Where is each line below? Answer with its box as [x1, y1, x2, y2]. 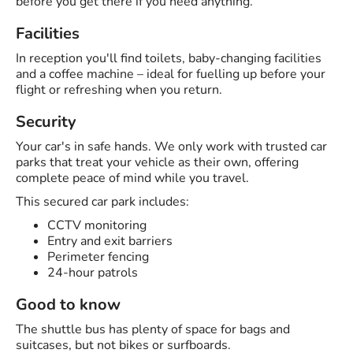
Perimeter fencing [47, 248, 149, 266]
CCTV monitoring [47, 217, 147, 235]
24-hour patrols [47, 264, 138, 282]
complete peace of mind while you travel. [16, 169, 249, 188]
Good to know [16, 294, 121, 316]
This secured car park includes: [16, 193, 189, 211]
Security [16, 111, 76, 133]
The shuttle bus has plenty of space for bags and [16, 321, 290, 339]
